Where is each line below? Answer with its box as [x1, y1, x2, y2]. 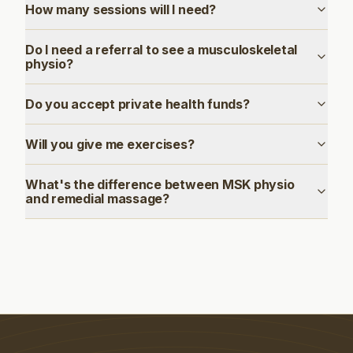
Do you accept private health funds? [25, 96, 250, 112]
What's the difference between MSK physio [25, 176, 295, 192]
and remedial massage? [25, 191, 169, 206]
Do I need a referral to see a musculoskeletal [25, 42, 298, 58]
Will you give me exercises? [25, 136, 195, 152]
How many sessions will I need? [25, 2, 216, 17]
